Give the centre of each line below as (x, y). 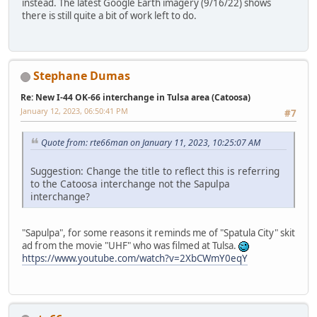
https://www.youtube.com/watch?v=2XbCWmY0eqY (135, 259)
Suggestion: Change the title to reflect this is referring (155, 171)
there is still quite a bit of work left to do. (109, 16)
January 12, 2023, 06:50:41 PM (74, 111)
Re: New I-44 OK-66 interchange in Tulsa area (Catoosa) (136, 98)
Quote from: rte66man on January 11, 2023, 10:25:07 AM (151, 142)
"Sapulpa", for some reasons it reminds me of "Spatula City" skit (158, 233)
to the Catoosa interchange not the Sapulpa (130, 184)
